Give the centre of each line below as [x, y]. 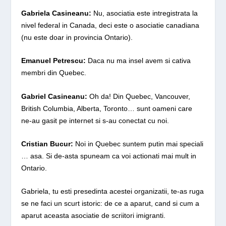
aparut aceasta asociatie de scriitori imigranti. [94, 216]
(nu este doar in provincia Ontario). [77, 37]
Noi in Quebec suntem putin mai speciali [138, 144]
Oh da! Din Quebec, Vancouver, [140, 96]
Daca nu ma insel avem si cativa [138, 61]
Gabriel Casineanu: [55, 96]
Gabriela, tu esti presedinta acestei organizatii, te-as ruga [113, 191]
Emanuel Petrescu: [54, 61]
